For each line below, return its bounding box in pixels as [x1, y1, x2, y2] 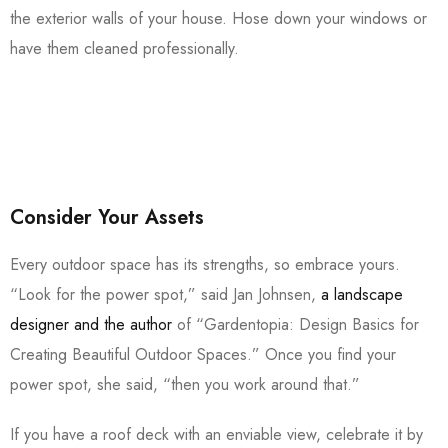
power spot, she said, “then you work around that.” [10, 373, 365, 397]
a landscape [321, 283, 403, 307]
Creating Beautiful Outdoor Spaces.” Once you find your [10, 343, 396, 367]
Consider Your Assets [10, 203, 204, 233]
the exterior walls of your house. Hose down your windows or [10, 7, 427, 31]
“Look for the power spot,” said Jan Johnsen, [10, 283, 321, 307]
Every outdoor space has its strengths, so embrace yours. [10, 253, 400, 277]
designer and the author [10, 313, 172, 337]
